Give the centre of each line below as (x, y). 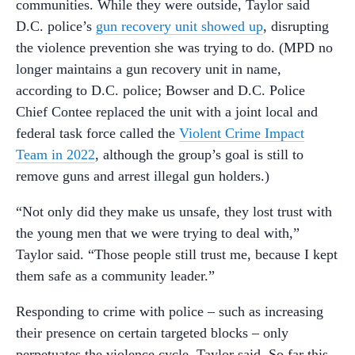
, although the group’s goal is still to (199, 155)
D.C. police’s (56, 27)
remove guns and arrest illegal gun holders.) (143, 176)
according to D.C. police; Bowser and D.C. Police (160, 91)
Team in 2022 (55, 155)
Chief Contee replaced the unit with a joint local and (167, 112)
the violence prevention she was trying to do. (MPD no (174, 48)
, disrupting (296, 27)
